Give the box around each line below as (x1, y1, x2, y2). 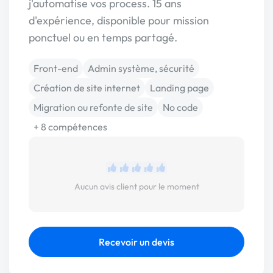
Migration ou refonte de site (34, 101, 153, 113)
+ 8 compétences (34, 121, 107, 133)
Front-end (34, 62, 78, 74)
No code (163, 101, 198, 113)
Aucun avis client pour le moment (74, 181, 199, 192)
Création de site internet (34, 82, 140, 94)
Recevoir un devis (99, 236, 174, 248)
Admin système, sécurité (88, 62, 194, 74)
